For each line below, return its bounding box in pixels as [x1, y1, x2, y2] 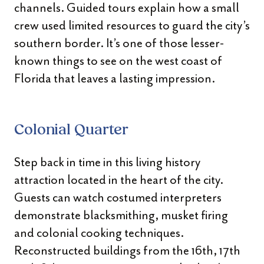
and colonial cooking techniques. [14, 225, 184, 240]
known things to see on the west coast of [14, 53, 222, 68]
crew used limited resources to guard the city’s [14, 18, 250, 33]
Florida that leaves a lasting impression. [14, 71, 215, 86]
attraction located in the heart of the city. [14, 172, 223, 187]
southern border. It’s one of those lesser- [14, 35, 224, 51]
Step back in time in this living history [14, 154, 200, 170]
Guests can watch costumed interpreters [14, 190, 222, 205]
